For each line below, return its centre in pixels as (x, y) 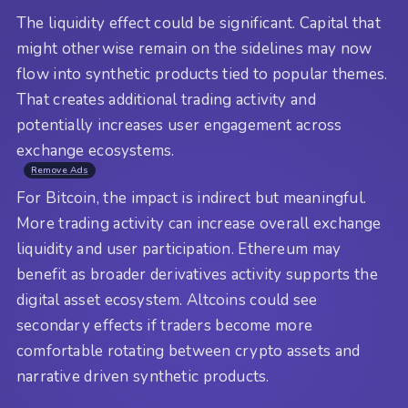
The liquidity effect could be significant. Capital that (199, 23)
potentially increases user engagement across (179, 125)
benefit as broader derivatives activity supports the (197, 274)
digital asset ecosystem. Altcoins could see (167, 300)
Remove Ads (60, 170)
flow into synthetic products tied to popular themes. (202, 74)
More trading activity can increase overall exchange (199, 223)
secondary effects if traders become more (165, 325)
